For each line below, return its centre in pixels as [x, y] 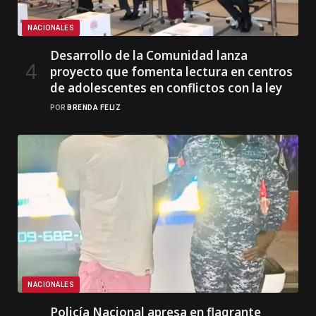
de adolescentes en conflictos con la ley [166, 88]
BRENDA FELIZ [94, 108]
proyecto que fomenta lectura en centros [171, 72]
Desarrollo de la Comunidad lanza [149, 56]
